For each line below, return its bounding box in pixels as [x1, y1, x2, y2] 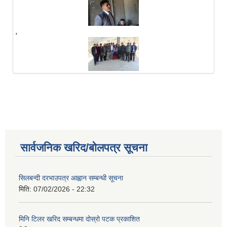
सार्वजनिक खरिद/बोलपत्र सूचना [20, 141, 147, 155]
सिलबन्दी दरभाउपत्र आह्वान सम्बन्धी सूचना [19, 174, 123, 182]
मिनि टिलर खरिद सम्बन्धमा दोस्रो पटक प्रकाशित [19, 215, 140, 223]
